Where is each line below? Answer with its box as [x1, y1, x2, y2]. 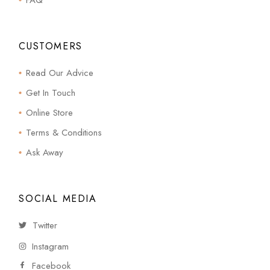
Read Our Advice [26, 66, 94, 80]
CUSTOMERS [19, 39, 83, 54]
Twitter [33, 219, 58, 233]
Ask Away [26, 146, 64, 160]
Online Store [26, 106, 74, 120]
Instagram [32, 239, 69, 253]
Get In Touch [26, 86, 76, 100]
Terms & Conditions [26, 126, 102, 140]
